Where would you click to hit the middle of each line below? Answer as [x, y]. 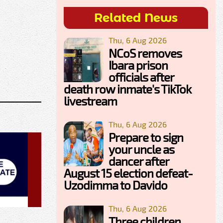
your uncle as [141, 149]
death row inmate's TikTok [127, 89]
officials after [141, 77]
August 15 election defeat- [128, 173]
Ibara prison [138, 65]
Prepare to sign [146, 137]
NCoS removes [145, 53]
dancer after [139, 161]
